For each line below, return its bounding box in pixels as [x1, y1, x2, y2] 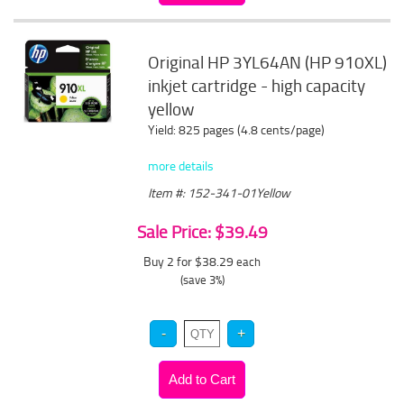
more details [148, 157, 215, 174]
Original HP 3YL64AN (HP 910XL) [148, 50, 388, 74]
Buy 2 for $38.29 [143, 252, 236, 270]
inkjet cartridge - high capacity [148, 74, 366, 97]
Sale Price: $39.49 [136, 220, 268, 243]
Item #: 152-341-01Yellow [148, 184, 291, 201]
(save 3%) [179, 271, 225, 288]
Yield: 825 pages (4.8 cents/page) [148, 121, 326, 138]
